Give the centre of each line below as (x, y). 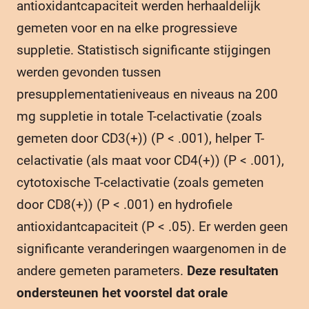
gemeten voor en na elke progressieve (127, 28)
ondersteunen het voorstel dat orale (122, 293)
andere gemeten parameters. (102, 271)
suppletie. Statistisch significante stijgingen (143, 50)
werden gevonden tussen (89, 72)
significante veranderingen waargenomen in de (151, 249)
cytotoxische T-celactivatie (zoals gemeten (140, 182)
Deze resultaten (233, 271)
